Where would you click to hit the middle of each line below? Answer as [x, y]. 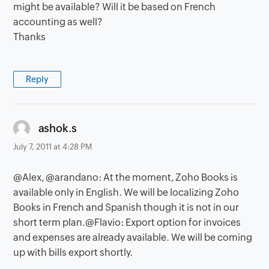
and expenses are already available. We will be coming [133, 237]
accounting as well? [58, 22]
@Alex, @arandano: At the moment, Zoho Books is [126, 177]
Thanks [30, 37]
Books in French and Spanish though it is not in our [126, 207]
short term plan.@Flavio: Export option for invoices [127, 222]
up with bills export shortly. [73, 252]
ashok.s [58, 128]
